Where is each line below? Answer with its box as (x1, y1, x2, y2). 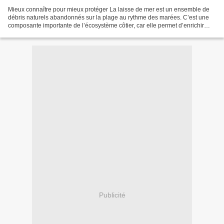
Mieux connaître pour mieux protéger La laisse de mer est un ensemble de (8, 5, 209, 13)
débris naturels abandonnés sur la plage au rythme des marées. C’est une (8, 13, 209, 21)
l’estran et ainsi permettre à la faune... (8, 29, 109, 37)
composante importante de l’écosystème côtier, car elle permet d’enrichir (8, 21, 204, 29)
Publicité (98, 191, 125, 199)
